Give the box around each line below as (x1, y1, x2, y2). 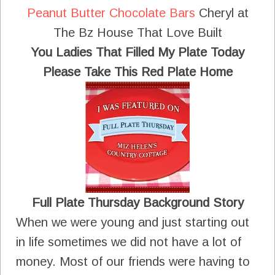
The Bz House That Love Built (53, 25, 222, 39)
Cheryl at (195, 6, 249, 20)
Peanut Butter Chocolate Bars (26, 6, 195, 20)
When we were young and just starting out (16, 215, 249, 229)
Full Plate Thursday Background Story (31, 195, 244, 209)
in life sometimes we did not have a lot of (16, 234, 241, 249)
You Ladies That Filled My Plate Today (31, 45, 244, 59)
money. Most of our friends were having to (16, 254, 250, 268)
